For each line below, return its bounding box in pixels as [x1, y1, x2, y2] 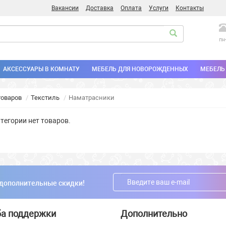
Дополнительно [121, 208, 187, 219]
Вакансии [51, 5, 79, 12]
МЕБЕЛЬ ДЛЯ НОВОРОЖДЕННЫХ [92, 66, 188, 73]
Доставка [86, 5, 114, 12]
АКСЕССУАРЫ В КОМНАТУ [3, 66, 80, 73]
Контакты [176, 5, 204, 12]
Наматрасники [69, 94, 115, 102]
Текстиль [31, 94, 60, 102]
